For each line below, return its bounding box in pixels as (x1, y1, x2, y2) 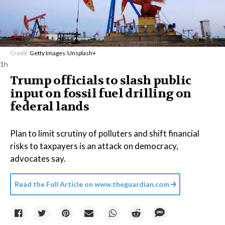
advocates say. (10, 153, 66, 164)
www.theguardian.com (93, 180, 169, 188)
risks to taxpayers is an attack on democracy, (10, 141, 178, 151)
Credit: (10, 49, 30, 57)
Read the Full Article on (15, 180, 93, 188)
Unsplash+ (67, 49, 96, 57)
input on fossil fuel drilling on (10, 86, 191, 101)
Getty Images (30, 49, 65, 57)
